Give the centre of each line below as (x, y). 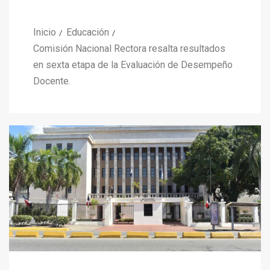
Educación (88, 33)
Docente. (52, 81)
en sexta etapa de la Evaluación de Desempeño (133, 65)
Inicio (45, 33)
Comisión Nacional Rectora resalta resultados (129, 49)
